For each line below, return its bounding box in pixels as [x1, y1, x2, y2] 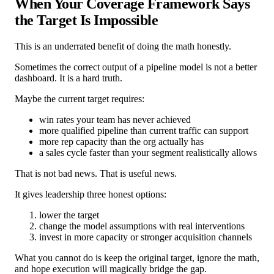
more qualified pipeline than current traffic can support [39, 125, 248, 136]
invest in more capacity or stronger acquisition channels [39, 231, 252, 242]
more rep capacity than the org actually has [39, 136, 204, 147]
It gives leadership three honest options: [15, 188, 166, 199]
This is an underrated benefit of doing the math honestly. [15, 40, 231, 51]
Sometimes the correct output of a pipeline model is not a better [15, 61, 257, 72]
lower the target [39, 209, 99, 220]
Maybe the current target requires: [15, 93, 144, 104]
